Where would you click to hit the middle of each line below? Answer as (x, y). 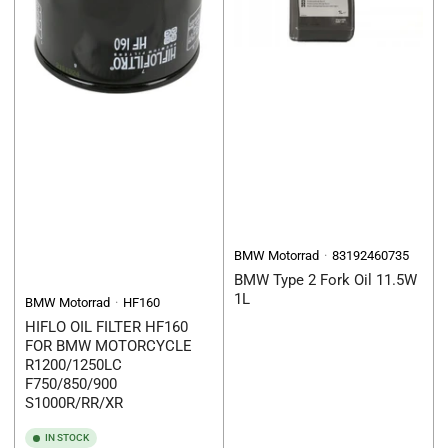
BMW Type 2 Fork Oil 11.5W (325, 280)
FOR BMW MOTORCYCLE (108, 346)
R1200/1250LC (73, 365)
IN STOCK (67, 438)
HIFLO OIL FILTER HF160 (106, 327)
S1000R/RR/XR (74, 403)
